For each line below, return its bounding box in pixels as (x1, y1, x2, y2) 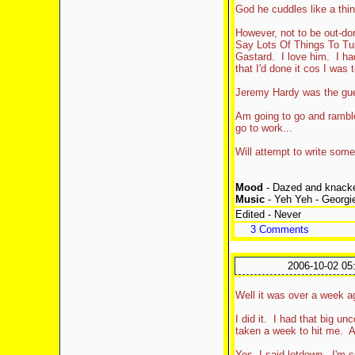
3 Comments (250, 223, 309, 235)
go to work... (235, 122, 292, 134)
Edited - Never (235, 208, 301, 220)
